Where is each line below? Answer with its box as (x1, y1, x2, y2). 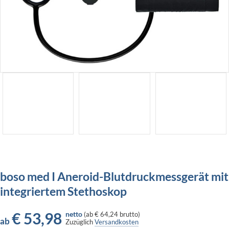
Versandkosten (95, 218, 139, 226)
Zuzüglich (65, 218, 95, 226)
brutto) (118, 210, 140, 219)
